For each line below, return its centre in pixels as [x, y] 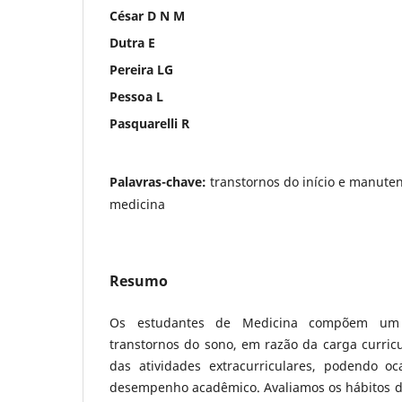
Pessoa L [136, 96]
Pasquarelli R [149, 123]
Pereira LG [141, 69]
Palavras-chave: [160, 181]
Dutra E [132, 42]
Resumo [139, 280]
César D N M [147, 15]
